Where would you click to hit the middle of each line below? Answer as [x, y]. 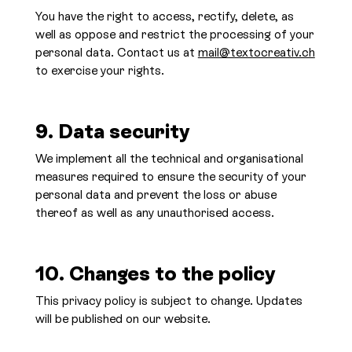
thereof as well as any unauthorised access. [154, 213]
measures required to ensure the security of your [170, 177]
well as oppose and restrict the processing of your [174, 35]
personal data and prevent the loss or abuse [156, 195]
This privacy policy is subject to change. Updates [169, 301]
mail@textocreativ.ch [256, 53]
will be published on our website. [123, 319]
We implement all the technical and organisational [169, 159]
